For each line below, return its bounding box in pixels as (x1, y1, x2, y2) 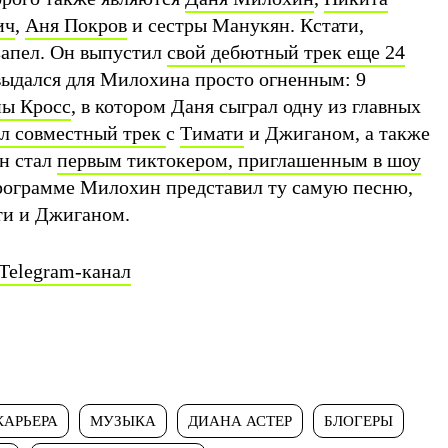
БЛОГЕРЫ (324, 412, 393, 429)
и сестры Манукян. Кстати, (127, 13, 364, 36)
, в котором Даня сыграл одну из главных (71, 94, 421, 117)
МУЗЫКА (90, 412, 156, 429)
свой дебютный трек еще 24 (167, 40, 405, 63)
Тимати (180, 121, 244, 144)
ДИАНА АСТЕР (188, 412, 292, 429)
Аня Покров (25, 13, 127, 36)
